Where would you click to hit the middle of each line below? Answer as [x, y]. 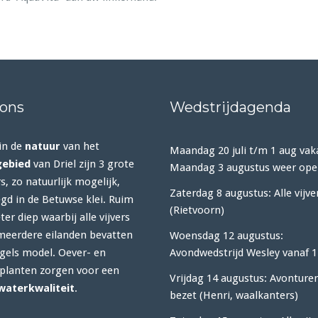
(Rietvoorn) [197, 210]
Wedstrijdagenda [230, 107]
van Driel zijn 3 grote [82, 164]
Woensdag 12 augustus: [226, 236]
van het [79, 146]
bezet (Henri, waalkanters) [234, 295]
